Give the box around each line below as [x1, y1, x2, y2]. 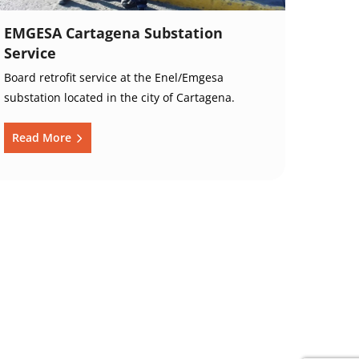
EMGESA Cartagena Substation [3, 23, 223, 43]
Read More [11, 130, 75, 146]
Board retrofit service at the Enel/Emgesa [3, 70, 224, 86]
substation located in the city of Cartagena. [3, 90, 235, 106]
